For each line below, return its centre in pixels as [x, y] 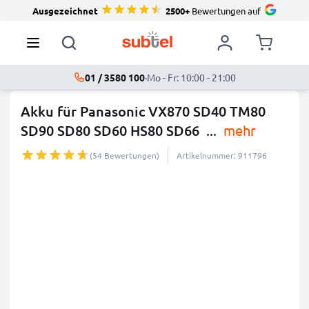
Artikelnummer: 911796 [222, 155]
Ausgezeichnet [65, 10]
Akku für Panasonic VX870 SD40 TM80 [143, 111]
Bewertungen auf [225, 10]
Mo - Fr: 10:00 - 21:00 [191, 77]
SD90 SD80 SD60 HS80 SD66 [112, 130]
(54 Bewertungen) [124, 155]
